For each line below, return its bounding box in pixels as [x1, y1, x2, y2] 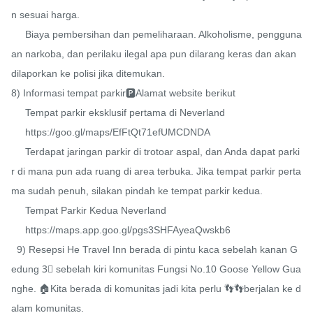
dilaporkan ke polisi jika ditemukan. [11, 68, 165, 80]
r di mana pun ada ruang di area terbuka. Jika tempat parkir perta [11, 166, 301, 177]
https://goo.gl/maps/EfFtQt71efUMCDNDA [11, 126, 25, 138]
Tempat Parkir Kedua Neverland [11, 205, 25, 217]
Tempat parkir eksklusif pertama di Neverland [11, 107, 25, 119]
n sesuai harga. [11, 9, 80, 21]
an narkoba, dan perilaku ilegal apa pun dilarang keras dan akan [11, 48, 296, 60]
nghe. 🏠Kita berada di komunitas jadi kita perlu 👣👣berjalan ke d [11, 283, 301, 295]
